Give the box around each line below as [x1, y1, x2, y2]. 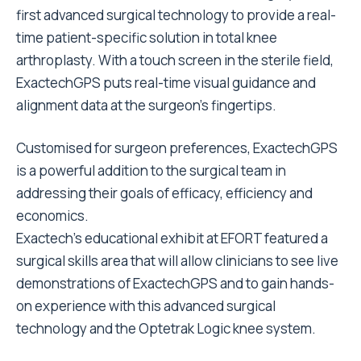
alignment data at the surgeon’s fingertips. [16, 96, 276, 114]
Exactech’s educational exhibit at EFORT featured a [16, 229, 328, 247]
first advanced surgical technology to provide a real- [16, 6, 336, 24]
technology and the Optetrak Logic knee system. [16, 319, 316, 338]
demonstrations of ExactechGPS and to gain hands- [16, 274, 334, 293]
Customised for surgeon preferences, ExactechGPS [16, 139, 338, 157]
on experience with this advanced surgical [16, 297, 276, 315]
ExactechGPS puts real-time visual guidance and [16, 73, 316, 92]
